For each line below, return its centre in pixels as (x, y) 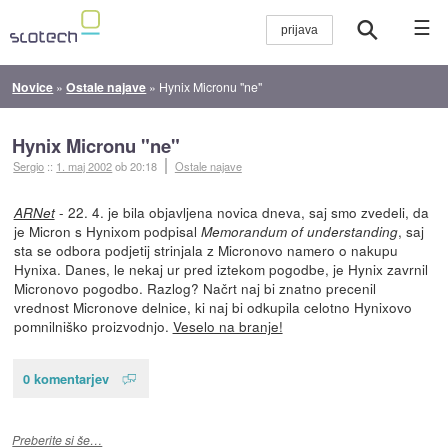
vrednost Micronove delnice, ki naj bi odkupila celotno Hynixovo (212, 306)
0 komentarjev (65, 378)
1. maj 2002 (84, 165)
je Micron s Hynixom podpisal (107, 230)
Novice (33, 86)
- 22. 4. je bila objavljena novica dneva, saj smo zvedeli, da (241, 211)
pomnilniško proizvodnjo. (93, 325)
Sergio (29, 165)
